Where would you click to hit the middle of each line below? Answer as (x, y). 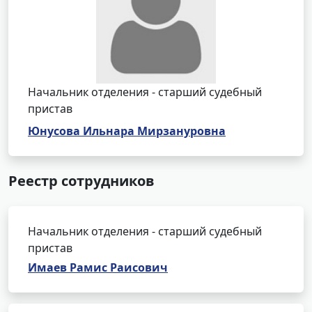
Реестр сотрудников (81, 181)
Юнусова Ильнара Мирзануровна (127, 131)
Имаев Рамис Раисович (98, 267)
